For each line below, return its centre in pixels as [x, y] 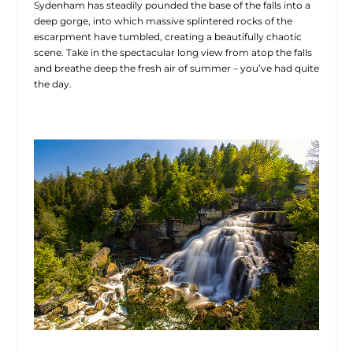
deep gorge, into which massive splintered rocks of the [163, 20]
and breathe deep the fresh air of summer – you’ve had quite [176, 68]
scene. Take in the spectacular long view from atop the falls [173, 52]
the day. [52, 84]
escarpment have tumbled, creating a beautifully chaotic [167, 36]
